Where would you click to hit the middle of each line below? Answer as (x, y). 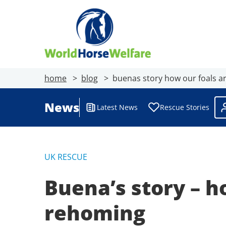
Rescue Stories (185, 107)
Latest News (117, 107)
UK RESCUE (66, 157)
